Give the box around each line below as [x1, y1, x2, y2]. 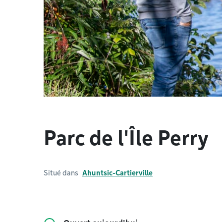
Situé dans [44, 169, 78, 177]
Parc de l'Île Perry [44, 126, 209, 150]
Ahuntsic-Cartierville [82, 169, 153, 177]
